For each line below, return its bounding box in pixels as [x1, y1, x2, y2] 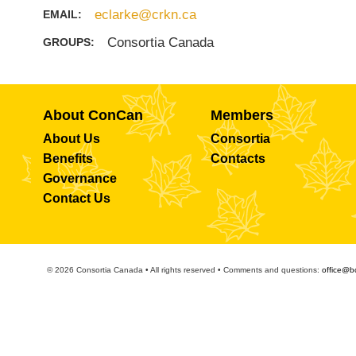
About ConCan [42, 107, 143, 123]
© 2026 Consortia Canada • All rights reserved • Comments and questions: [47, 265, 322, 274]
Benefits [42, 152, 93, 165]
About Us [42, 132, 100, 145]
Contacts [210, 152, 265, 165]
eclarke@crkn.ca [94, 7, 196, 22]
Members [210, 107, 273, 123]
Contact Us [42, 192, 110, 205]
